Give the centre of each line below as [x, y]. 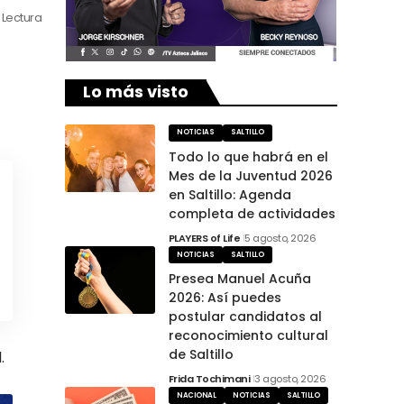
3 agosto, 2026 [290, 379]
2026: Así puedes [225, 298]
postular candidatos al [245, 317]
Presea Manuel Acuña [239, 279]
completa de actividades [252, 213]
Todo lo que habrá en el [248, 156]
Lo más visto [135, 91]
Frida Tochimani [209, 379]
